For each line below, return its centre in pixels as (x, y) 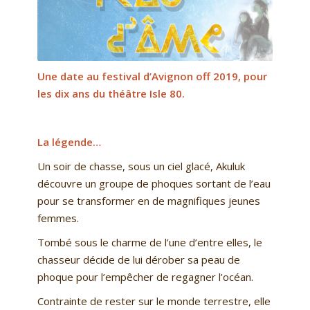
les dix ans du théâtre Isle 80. (112, 94)
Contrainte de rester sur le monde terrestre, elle (154, 301)
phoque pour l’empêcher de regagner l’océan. (145, 277)
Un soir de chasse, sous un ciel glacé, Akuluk (141, 166)
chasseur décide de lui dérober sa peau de (138, 260)
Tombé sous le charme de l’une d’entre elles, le (149, 243)
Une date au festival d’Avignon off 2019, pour (152, 76)
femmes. (58, 218)
